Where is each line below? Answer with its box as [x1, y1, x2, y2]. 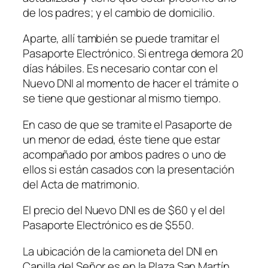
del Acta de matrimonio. [23, 176, 139, 192]
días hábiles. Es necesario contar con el [23, 60, 218, 76]
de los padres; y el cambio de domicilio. [23, 4, 215, 20]
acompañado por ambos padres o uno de [23, 146, 227, 162]
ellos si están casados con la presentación [23, 161, 234, 177]
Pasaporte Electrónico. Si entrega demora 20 [23, 45, 243, 61]
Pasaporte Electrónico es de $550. [23, 217, 194, 233]
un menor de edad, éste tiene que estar [23, 131, 221, 147]
